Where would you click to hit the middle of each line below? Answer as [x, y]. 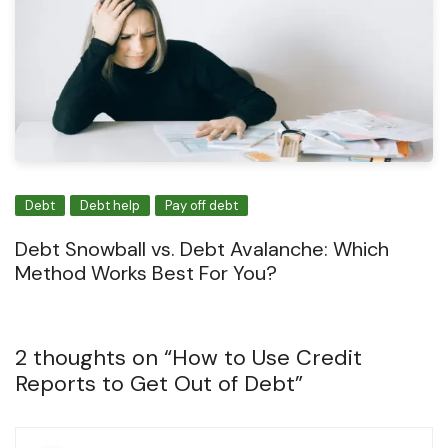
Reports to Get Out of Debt [155, 384]
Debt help [110, 206]
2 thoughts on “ [93, 358]
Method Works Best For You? [146, 273]
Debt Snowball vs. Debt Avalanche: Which [202, 249]
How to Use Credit [267, 358]
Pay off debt [201, 206]
